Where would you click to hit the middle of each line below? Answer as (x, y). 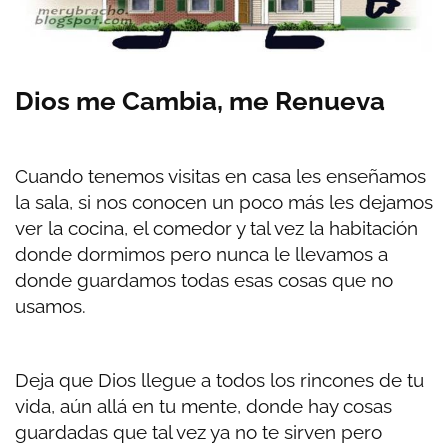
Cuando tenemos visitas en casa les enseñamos (220, 176)
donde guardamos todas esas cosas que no (204, 280)
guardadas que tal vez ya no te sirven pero (198, 432)
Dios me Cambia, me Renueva (200, 101)
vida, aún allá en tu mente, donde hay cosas (203, 406)
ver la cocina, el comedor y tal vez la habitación (216, 228)
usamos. (55, 306)
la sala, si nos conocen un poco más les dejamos (224, 202)
